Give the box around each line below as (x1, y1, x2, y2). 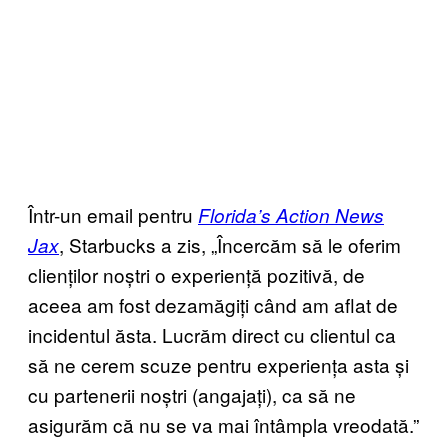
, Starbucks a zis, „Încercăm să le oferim (59, 230, 401, 258)
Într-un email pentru (28, 200, 198, 228)
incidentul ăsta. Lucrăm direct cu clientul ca (28, 320, 396, 348)
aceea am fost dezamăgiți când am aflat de (28, 290, 398, 318)
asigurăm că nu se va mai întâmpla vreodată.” (28, 410, 419, 438)
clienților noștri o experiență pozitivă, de (28, 260, 365, 288)
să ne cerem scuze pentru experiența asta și (28, 350, 409, 378)
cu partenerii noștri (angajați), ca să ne (28, 380, 356, 408)
